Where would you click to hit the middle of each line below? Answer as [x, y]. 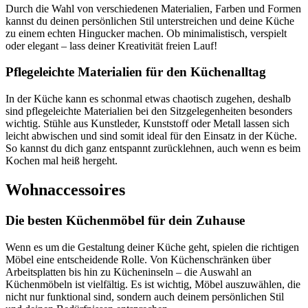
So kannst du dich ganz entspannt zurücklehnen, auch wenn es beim [153, 148]
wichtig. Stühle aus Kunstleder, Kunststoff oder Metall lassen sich [147, 124]
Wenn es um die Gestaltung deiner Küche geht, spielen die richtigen [152, 247]
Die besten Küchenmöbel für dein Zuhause [125, 220]
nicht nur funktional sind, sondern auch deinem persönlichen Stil [145, 296]
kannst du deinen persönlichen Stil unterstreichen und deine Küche [150, 21]
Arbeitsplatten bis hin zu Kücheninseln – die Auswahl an [129, 272]
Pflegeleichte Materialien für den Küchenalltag [136, 72]
